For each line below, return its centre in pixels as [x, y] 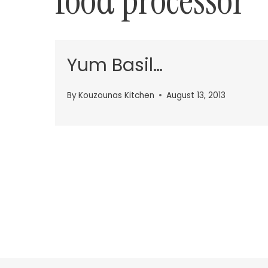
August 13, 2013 [196, 95]
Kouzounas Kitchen [117, 95]
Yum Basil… [115, 65]
